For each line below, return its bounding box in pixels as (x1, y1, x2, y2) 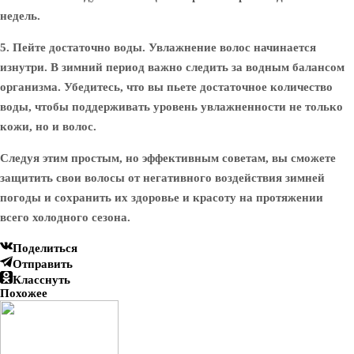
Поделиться (13, 242, 77, 254)
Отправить (13, 258, 73, 270)
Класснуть (13, 273, 70, 286)
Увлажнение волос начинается (145, 41, 316, 54)
